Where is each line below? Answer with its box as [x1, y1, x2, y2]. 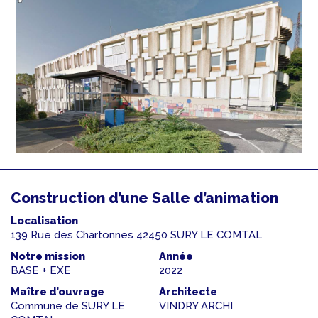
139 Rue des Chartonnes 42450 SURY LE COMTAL [11, 229, 262, 242]
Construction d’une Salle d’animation [11, 190, 278, 207]
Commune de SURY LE [11, 300, 125, 313]
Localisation [11, 214, 78, 228]
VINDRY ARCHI [159, 300, 233, 313]
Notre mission [11, 250, 85, 263]
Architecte [159, 285, 217, 299]
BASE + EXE [11, 264, 71, 278]
